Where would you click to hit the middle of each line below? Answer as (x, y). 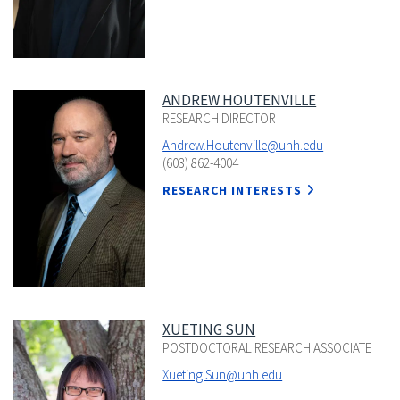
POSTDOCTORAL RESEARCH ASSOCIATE (267, 347)
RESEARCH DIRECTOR (220, 119)
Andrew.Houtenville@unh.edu (243, 146)
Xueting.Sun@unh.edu (223, 374)
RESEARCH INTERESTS (233, 191)
